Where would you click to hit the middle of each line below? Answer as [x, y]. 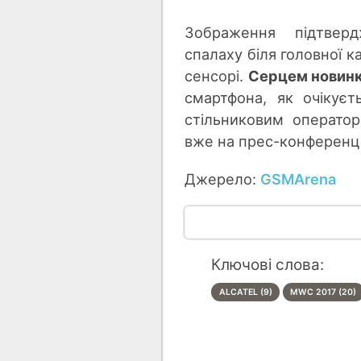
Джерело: [223, 179]
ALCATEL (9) [245, 293]
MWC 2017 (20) [324, 293]
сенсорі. [216, 76]
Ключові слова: [268, 265]
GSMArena [299, 179]
